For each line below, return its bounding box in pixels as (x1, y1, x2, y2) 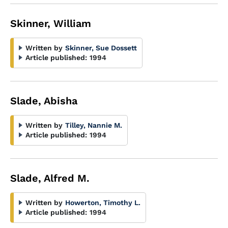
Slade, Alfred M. (10, 172, 90, 184)
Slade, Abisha (10, 95, 77, 107)
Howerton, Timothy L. (65, 198, 140, 207)
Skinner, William (10, 17, 91, 30)
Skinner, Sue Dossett (65, 44, 137, 52)
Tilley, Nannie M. (65, 121, 122, 129)
